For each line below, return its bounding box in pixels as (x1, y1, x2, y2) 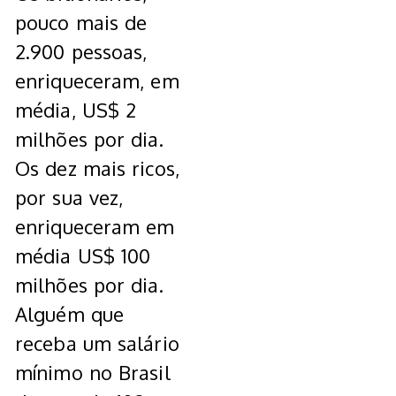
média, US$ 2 (15, 97, 137, 123)
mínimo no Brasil (15, 360, 171, 385)
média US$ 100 (15, 243, 151, 269)
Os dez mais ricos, (15, 156, 179, 181)
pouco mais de (15, 10, 148, 35)
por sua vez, (15, 185, 124, 210)
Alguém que (15, 301, 124, 327)
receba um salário (15, 331, 179, 356)
